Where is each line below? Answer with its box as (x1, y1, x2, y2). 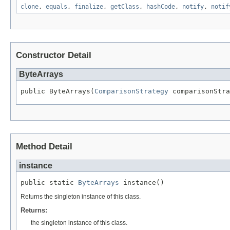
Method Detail (16, 141, 72, 151)
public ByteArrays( (21, 87, 94, 95)
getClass (110, 3, 139, 11)
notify (182, 3, 204, 11)
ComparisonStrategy (94, 87, 168, 95)
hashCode (146, 3, 175, 11)
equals (46, 3, 67, 11)
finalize (74, 3, 103, 11)
